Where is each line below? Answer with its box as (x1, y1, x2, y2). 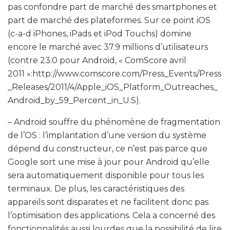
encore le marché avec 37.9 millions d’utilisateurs (8, 42, 208, 52)
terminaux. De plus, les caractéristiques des (8, 183, 184, 194)
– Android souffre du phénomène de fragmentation (8, 117, 220, 127)
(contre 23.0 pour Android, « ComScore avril (8, 55, 186, 65)
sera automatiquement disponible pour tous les (8, 170, 204, 180)
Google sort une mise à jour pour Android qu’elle (8, 157, 209, 167)
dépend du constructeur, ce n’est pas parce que (8, 143, 207, 154)
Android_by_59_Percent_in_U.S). (8, 95, 141, 105)
